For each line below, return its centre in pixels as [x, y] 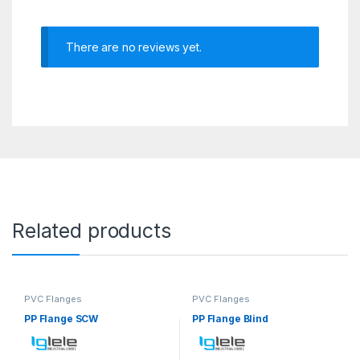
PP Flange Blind [230, 319]
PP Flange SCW [61, 319]
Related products [92, 230]
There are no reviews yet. [134, 47]
